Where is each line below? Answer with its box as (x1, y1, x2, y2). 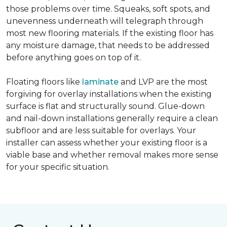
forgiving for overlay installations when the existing (6, 89, 212, 99)
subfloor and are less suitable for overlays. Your (6, 126, 196, 135)
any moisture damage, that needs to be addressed (6, 41, 210, 50)
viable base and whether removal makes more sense (6, 150, 218, 160)
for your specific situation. (6, 162, 109, 172)
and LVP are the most (119, 77, 208, 87)
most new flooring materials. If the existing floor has (6, 28, 213, 38)
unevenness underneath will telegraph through (6, 16, 203, 26)
